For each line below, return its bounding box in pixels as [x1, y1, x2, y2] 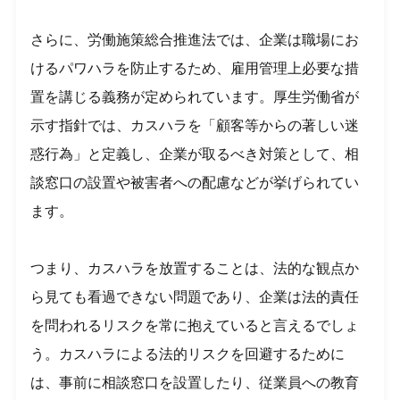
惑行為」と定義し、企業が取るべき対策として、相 [30, 146, 360, 162]
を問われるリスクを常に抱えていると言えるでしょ [30, 317, 360, 333]
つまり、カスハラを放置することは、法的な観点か [30, 260, 360, 276]
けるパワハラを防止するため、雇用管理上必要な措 [30, 60, 360, 76]
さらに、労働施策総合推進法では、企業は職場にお [30, 31, 360, 47]
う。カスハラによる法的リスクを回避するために [30, 346, 346, 362]
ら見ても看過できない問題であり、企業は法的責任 [30, 288, 360, 304]
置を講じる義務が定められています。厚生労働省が [30, 88, 360, 104]
